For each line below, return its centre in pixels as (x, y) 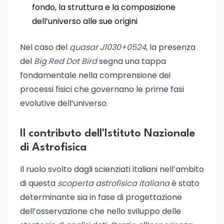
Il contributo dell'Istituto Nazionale (107, 133)
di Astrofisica (53, 147)
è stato (184, 183)
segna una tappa (131, 61)
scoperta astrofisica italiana (113, 183)
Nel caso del (45, 47)
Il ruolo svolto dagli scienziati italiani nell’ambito (112, 169)
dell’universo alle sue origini (85, 21)
